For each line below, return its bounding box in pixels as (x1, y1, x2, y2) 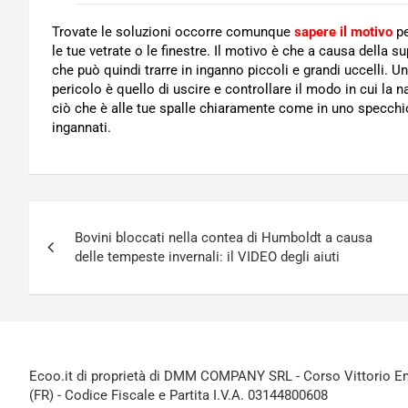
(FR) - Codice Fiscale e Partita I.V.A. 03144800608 (29, 387, 328, 404)
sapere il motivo (294, 24, 393, 41)
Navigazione (28, 201, 189, 237)
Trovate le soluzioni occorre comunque (52, 24, 294, 41)
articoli (28, 239, 118, 274)
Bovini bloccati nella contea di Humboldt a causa (75, 229, 372, 247)
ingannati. (52, 119, 111, 137)
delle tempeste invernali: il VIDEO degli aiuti (75, 249, 340, 266)
